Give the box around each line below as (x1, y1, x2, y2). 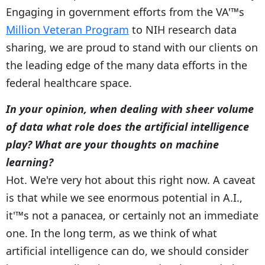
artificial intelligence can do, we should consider (6, 243, 248, 258)
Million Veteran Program (6, 22, 129, 37)
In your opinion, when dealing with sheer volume (6, 101, 254, 116)
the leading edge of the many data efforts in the (6, 57, 247, 72)
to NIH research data (129, 22, 237, 37)
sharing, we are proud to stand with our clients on (6, 40, 258, 54)
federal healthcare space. (6, 75, 132, 90)
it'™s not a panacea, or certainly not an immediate (6, 208, 258, 222)
